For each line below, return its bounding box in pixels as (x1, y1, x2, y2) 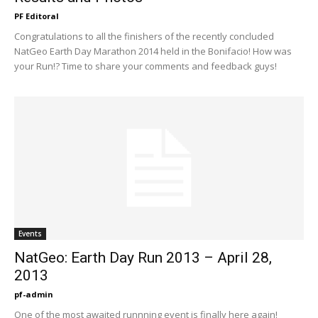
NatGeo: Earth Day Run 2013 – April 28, (14, 248, 272, 266)
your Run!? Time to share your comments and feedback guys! (14, 60, 277, 73)
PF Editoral (14, 11, 59, 22)
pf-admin (14, 288, 53, 300)
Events (18, 228, 42, 238)
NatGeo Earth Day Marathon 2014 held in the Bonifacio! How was (14, 45, 292, 58)
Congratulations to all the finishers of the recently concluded (14, 30, 274, 43)
